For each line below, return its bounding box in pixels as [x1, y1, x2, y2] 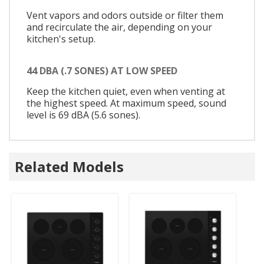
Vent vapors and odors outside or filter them [27, 9, 223, 22]
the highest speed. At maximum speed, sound [27, 96, 226, 110]
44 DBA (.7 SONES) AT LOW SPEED [27, 64, 177, 77]
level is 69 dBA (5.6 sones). [27, 108, 140, 121]
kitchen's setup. [27, 32, 95, 46]
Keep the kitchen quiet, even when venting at [27, 84, 225, 98]
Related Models [15, 156, 124, 176]
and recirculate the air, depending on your [27, 21, 212, 34]
